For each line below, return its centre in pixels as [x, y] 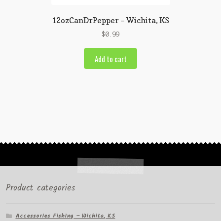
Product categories [40, 188]
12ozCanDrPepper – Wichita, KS [110, 20]
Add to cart [110, 58]
